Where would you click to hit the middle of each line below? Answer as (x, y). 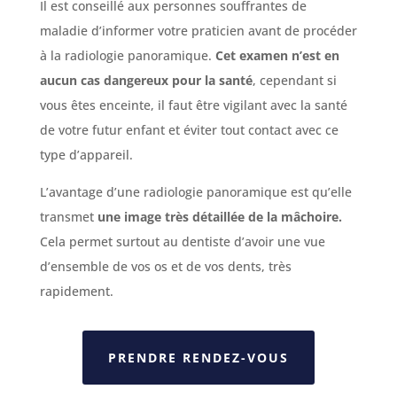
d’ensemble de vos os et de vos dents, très (165, 266)
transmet (68, 216)
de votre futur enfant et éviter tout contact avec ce (189, 129)
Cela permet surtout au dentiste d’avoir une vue (182, 241)
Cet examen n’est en (277, 55)
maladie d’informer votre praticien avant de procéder (198, 30)
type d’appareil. (86, 154)
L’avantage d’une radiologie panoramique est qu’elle (195, 191)
